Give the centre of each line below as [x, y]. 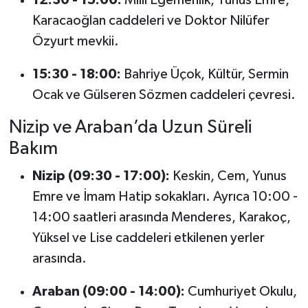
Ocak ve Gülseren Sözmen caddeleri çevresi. [164, 95]
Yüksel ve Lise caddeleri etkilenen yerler [148, 238]
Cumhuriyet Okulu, [241, 292]
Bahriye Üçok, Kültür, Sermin [205, 74]
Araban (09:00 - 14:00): [108, 292]
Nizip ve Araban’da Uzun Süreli [130, 127]
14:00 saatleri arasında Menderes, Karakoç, [161, 218]
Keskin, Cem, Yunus [228, 176]
